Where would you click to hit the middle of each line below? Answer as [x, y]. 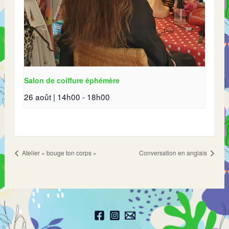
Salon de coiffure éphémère [72, 81]
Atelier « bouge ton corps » [59, 152]
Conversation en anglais [174, 152]
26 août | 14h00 [52, 97]
